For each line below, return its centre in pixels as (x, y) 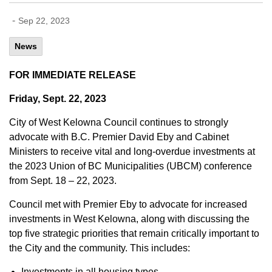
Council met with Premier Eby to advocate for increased (128, 204)
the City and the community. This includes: (100, 248)
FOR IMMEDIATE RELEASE (73, 75)
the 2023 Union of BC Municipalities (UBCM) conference (131, 166)
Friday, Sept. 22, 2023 (58, 99)
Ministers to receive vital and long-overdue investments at (132, 151)
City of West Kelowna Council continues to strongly (119, 122)
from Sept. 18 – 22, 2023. (63, 181)
